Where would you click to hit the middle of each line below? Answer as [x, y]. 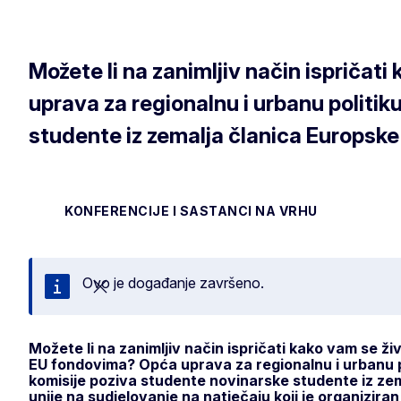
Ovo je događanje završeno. [173, 282]
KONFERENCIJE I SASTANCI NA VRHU [191, 210]
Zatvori [113, 296]
